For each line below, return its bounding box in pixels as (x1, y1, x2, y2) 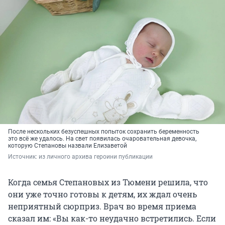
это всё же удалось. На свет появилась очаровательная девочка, (8, 135, 196, 143)
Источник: (8, 153, 39, 161)
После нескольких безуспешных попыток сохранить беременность (8, 128, 199, 136)
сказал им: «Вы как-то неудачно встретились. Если (8, 213, 216, 224)
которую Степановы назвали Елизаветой (8, 142, 127, 150)
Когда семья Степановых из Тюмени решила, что (8, 177, 208, 188)
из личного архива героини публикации (39, 153, 153, 161)
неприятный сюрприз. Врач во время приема (8, 201, 196, 212)
